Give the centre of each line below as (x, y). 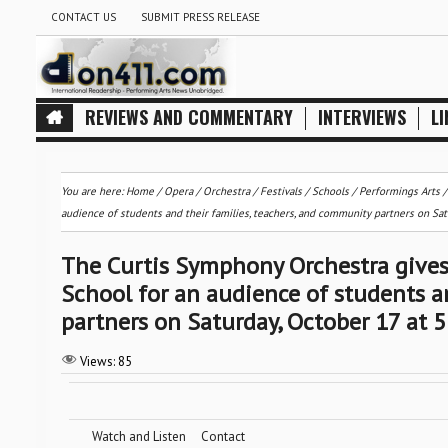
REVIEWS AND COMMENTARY (188, 117)
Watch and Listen (138, 436)
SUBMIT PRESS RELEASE (200, 17)
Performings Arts (399, 191)
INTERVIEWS (361, 117)
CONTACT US (83, 17)
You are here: (93, 191)
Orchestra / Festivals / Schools (275, 191)
